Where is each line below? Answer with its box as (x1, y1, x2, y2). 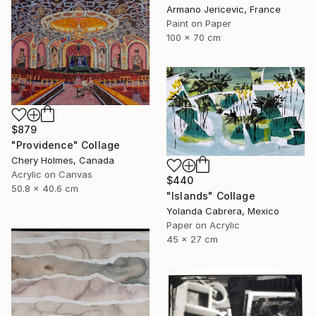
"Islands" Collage (166, 189, 255, 202)
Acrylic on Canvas (11, 168, 92, 180)
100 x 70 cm (166, 32, 221, 44)
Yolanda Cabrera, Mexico (166, 205, 279, 217)
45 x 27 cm (166, 233, 218, 245)
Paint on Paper (166, 18, 231, 30)
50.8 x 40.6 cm (11, 182, 78, 194)
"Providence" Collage (11, 138, 121, 151)
